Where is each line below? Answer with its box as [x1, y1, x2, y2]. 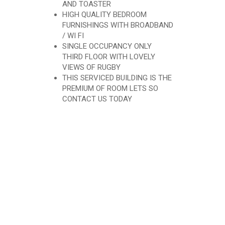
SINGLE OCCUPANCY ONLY [62, 42, 152, 51]
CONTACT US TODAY [62, 94, 132, 103]
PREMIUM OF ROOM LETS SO [62, 84, 158, 93]
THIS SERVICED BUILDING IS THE [62, 73, 172, 82]
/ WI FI [62, 31, 84, 40]
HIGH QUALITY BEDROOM [62, 10, 147, 19]
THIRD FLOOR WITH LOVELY [62, 52, 155, 61]
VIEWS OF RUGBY [62, 63, 121, 72]
